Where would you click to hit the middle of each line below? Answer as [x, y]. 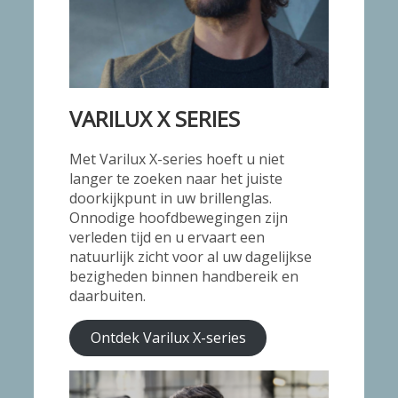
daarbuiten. [108, 295]
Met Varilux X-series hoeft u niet [177, 159]
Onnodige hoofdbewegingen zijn [179, 217]
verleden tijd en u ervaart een [167, 237]
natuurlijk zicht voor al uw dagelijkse [191, 256]
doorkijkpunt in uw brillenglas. [171, 198]
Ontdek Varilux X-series [168, 338]
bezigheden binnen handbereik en [184, 276]
